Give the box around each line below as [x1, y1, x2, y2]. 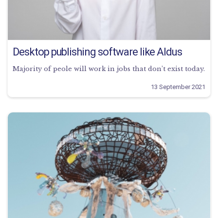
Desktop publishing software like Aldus [13, 45, 182, 58]
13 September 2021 [151, 83, 205, 91]
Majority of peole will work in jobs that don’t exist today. [13, 64, 205, 73]
